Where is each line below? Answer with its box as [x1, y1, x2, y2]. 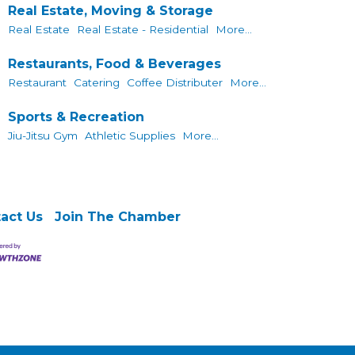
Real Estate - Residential [76, 23, 208, 36]
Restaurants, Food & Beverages [7, 55, 221, 71]
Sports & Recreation [7, 109, 144, 124]
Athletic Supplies [84, 128, 175, 142]
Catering [73, 76, 120, 90]
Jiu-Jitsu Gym [7, 128, 78, 142]
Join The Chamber [54, 209, 181, 225]
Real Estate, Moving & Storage [7, 3, 213, 19]
